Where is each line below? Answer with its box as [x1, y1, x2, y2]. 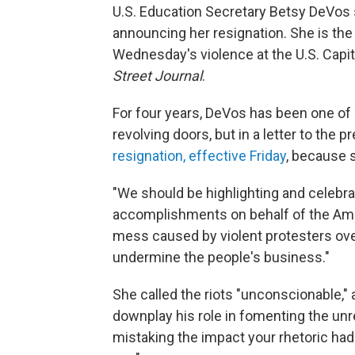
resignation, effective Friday [113, 147, 286, 164]
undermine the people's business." [113, 248, 330, 265]
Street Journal [113, 67, 202, 84]
